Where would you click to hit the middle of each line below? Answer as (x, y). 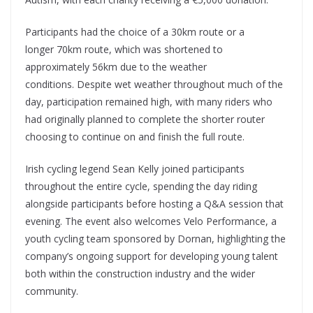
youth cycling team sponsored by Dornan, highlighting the (155, 238)
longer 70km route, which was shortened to (124, 49)
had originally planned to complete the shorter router (145, 119)
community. (52, 291)
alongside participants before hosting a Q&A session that (154, 203)
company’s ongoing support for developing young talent (152, 256)
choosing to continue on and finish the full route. (135, 136)
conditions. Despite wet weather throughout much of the (154, 84)
